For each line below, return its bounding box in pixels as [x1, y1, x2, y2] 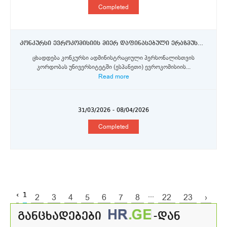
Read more [98, 72, 129, 81]
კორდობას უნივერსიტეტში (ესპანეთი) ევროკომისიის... [36, 62, 191, 71]
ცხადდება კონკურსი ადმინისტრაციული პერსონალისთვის [32, 53, 195, 62]
